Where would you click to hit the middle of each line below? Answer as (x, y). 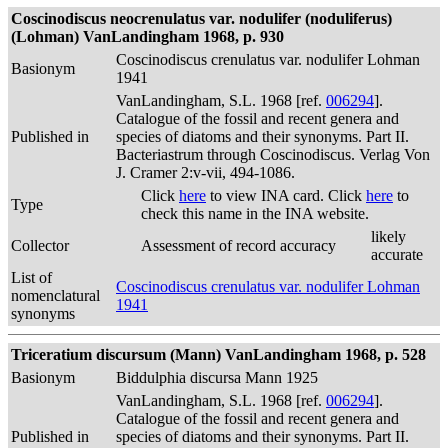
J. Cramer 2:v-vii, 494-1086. (205, 172)
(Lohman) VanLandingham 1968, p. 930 (147, 36)
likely (388, 236)
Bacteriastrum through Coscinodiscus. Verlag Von (273, 154)
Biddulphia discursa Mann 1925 (217, 377)
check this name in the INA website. (255, 213)
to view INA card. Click (286, 195)
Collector (40, 245)
